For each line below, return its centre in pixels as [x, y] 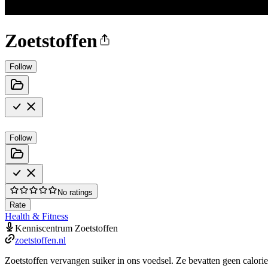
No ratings [75, 192]
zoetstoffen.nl [40, 240]
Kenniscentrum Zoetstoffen [66, 228]
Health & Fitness [36, 216]
